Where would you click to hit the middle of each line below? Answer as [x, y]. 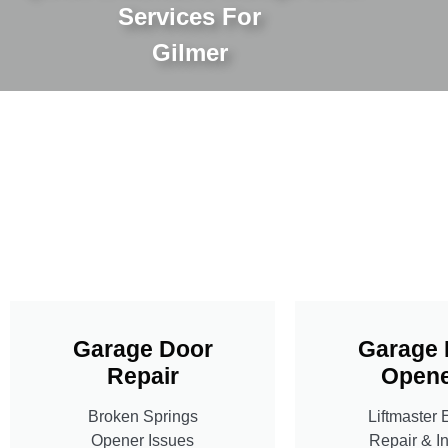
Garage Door [142, 348]
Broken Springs [142, 416]
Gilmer [189, 52]
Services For [190, 16]
